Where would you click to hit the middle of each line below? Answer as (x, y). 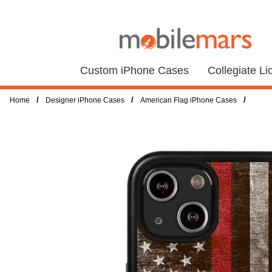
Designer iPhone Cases (85, 100)
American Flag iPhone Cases (189, 100)
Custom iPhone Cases (134, 70)
